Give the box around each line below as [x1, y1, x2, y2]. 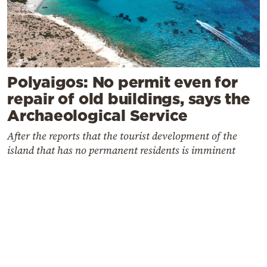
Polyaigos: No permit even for [7, 73, 238, 91]
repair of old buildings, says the [7, 90, 250, 108]
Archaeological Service [7, 107, 188, 125]
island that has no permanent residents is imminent [7, 143, 235, 158]
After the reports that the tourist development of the [7, 129, 237, 144]
